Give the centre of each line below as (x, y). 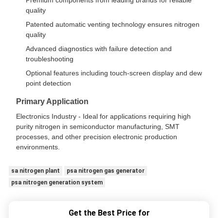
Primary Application (52, 102)
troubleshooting (49, 59)
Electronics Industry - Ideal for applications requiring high (103, 117)
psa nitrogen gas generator (105, 171)
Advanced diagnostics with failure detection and (99, 49)
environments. (38, 147)
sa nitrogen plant (35, 171)
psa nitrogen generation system (57, 183)
